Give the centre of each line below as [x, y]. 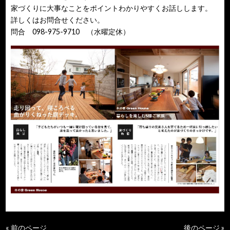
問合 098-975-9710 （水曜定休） [71, 32]
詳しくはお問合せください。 [58, 20]
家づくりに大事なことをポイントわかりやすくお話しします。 [112, 8]
